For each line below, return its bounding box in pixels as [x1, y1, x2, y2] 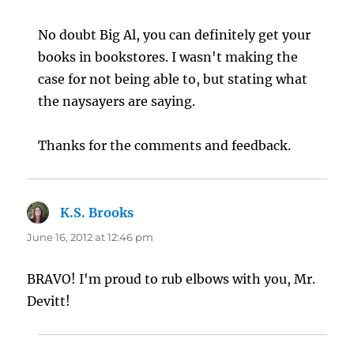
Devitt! [27, 293, 71, 310]
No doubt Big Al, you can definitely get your [38, 27, 311, 43]
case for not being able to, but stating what [38, 71, 308, 88]
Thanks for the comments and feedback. [38, 137, 292, 154]
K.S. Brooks [60, 205, 134, 221]
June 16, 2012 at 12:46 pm [27, 231, 154, 244]
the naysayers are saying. [38, 93, 196, 110]
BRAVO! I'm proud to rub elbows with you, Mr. [27, 271, 316, 288]
